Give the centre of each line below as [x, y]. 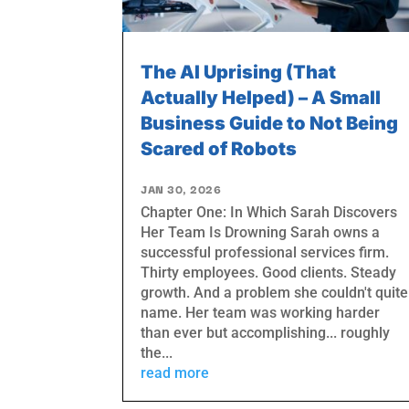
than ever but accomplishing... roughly [266, 333]
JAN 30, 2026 [181, 189]
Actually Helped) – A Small [261, 98]
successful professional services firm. [265, 253]
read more [175, 373]
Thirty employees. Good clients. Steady [269, 273]
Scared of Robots [219, 149]
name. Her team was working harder [261, 313]
